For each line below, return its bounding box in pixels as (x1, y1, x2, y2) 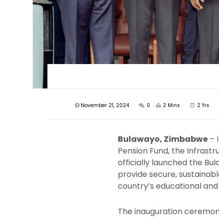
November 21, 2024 (81, 101, 130, 109)
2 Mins (163, 101, 180, 109)
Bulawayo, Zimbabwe (118, 133, 208, 145)
